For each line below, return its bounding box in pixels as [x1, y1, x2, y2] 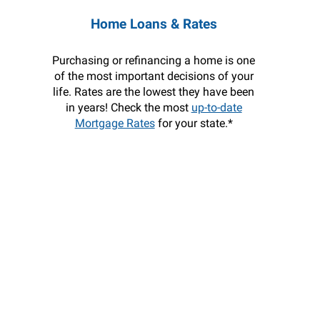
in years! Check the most [65, 101, 191, 114]
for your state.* [154, 116, 233, 130]
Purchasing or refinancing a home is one [52, 54, 256, 67]
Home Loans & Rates [90, 16, 217, 32]
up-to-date [191, 101, 242, 114]
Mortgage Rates [74, 116, 155, 130]
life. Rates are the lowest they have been [53, 85, 255, 99]
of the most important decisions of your [54, 69, 254, 83]
